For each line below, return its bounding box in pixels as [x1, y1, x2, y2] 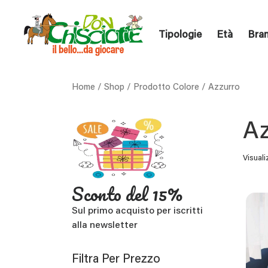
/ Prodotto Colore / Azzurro [124, 83, 240, 93]
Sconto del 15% [72, 179, 182, 209]
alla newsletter [72, 221, 138, 231]
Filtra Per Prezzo [72, 254, 160, 266]
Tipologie [159, 31, 202, 41]
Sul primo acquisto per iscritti [72, 206, 203, 217]
